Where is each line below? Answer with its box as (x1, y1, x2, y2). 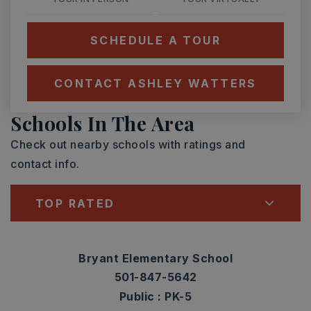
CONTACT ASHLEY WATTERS (54, 76, 257, 90)
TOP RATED (35, 196, 115, 210)
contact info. (10, 157, 80, 171)
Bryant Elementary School (78, 251, 233, 265)
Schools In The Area (10, 110, 195, 136)
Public (119, 289, 158, 303)
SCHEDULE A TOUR (90, 33, 221, 47)
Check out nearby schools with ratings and (10, 137, 246, 151)
